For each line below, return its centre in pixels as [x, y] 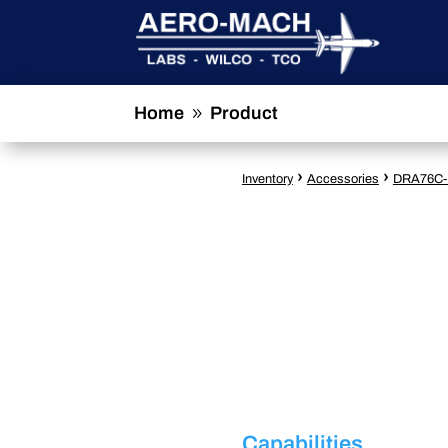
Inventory [267, 179]
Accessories [342, 179]
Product [244, 113]
